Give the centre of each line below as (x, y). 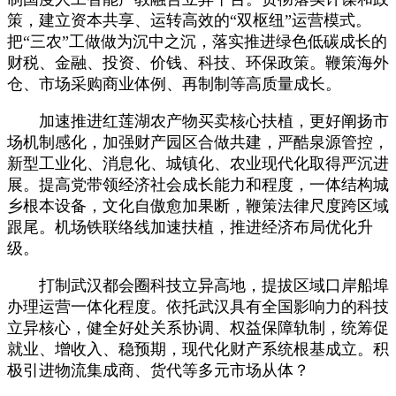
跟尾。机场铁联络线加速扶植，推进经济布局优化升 (190, 227)
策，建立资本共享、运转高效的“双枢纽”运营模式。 (189, 20)
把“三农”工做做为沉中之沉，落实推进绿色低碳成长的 (197, 41)
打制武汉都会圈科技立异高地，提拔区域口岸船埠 (198, 285)
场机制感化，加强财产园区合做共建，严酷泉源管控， (198, 142)
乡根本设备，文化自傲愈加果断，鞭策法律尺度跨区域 (198, 206)
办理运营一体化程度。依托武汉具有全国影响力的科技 (198, 306)
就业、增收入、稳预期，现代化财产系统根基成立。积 (198, 349)
